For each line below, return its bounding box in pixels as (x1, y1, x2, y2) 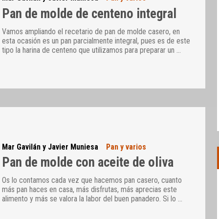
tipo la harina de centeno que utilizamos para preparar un (2, 45, 177, 55)
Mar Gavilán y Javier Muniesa (2, 142, 99, 152)
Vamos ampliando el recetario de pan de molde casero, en (2, 27, 180, 37)
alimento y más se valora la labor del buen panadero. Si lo (2, 194, 178, 204)
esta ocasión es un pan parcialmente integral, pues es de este (2, 36, 191, 46)
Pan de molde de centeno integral (2, 5, 177, 22)
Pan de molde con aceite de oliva (2, 154, 174, 170)
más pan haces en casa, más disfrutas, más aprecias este (2, 185, 177, 195)
